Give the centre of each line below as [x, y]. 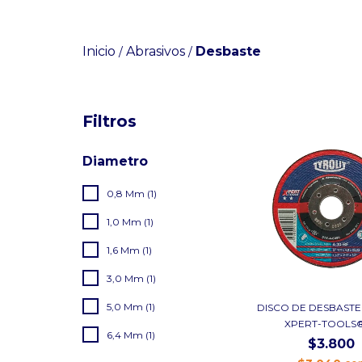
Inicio [99, 51]
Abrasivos [156, 51]
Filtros [109, 121]
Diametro [115, 161]
